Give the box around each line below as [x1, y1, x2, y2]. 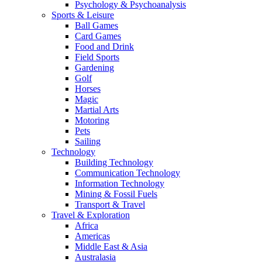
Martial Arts [75, 104, 119, 115]
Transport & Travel [75, 199, 145, 209]
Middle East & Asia [75, 241, 147, 251]
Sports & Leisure [51, 9, 114, 20]
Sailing [75, 136, 101, 146]
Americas [75, 230, 110, 241]
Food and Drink [75, 41, 134, 51]
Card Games [75, 30, 121, 41]
